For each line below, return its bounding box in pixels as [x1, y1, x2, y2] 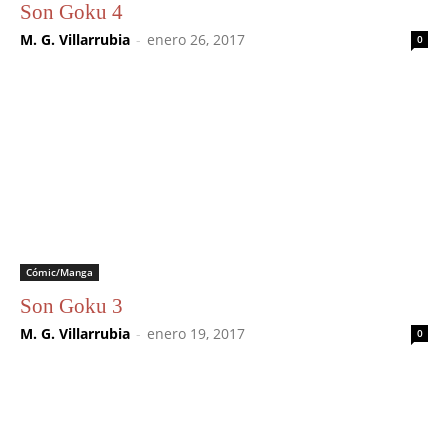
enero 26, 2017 [147, 30, 245, 50]
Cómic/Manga [26, 264, 93, 279]
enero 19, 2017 [147, 323, 245, 343]
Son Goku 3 [20, 293, 123, 318]
